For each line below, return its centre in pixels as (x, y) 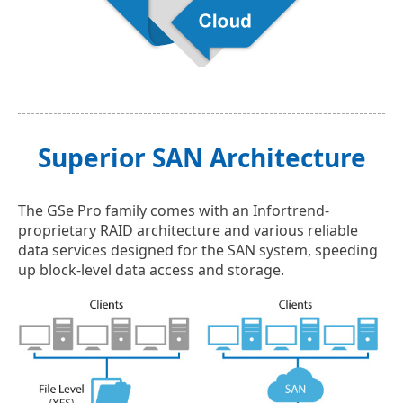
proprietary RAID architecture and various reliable (188, 230)
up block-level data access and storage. (151, 270)
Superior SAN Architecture (201, 157)
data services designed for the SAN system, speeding (198, 250)
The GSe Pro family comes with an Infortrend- (174, 210)
